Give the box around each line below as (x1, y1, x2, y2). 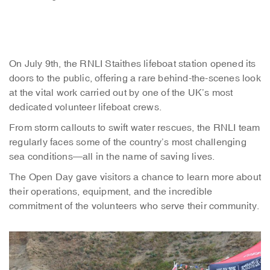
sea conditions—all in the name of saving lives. (9, 151, 215, 163)
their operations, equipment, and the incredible (9, 186, 213, 198)
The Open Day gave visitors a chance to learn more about (9, 171, 262, 183)
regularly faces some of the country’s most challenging (9, 136, 246, 148)
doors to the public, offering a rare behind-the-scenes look (9, 72, 261, 84)
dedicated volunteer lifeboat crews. (9, 101, 162, 113)
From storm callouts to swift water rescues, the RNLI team (9, 122, 260, 134)
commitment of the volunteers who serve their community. (9, 200, 260, 212)
